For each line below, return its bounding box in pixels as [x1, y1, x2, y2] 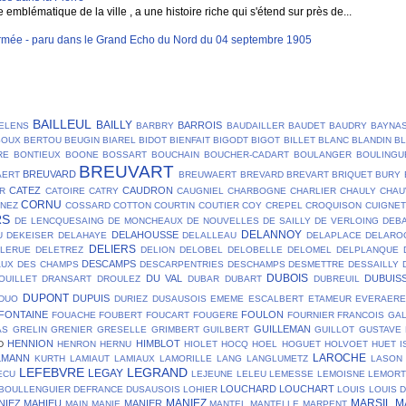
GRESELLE [96, 324, 147, 334]
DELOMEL [286, 244, 332, 255]
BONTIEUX [13, 149, 61, 159]
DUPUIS [72, 292, 111, 304]
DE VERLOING [314, 215, 379, 226]
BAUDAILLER [226, 120, 285, 130]
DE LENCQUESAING [14, 215, 104, 226]
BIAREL [102, 134, 137, 145]
